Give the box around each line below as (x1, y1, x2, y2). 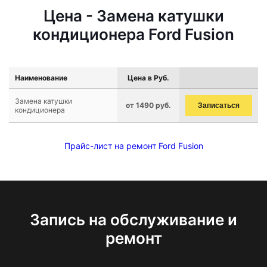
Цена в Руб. (128, 73, 169, 82)
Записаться (198, 101, 240, 110)
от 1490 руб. (126, 101, 171, 110)
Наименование (15, 73, 67, 82)
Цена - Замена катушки (43, 7, 224, 25)
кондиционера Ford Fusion (33, 25, 234, 44)
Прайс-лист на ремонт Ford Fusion (64, 141, 203, 151)
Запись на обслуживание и (30, 210, 237, 229)
